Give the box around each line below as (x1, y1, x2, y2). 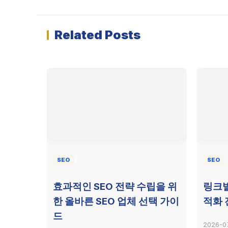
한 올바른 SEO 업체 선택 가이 (53, 195, 179, 207)
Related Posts (54, 27, 140, 42)
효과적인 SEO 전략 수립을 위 (53, 180, 177, 192)
